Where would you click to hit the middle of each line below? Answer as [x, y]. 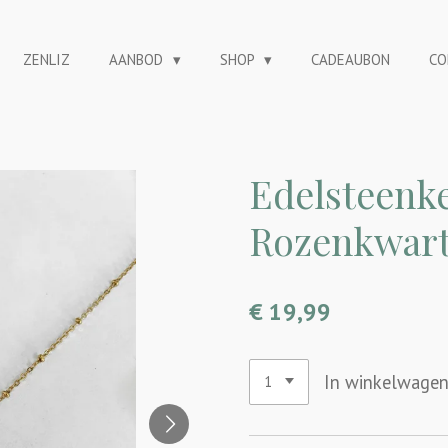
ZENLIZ [46, 59]
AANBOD [138, 59]
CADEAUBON [350, 59]
